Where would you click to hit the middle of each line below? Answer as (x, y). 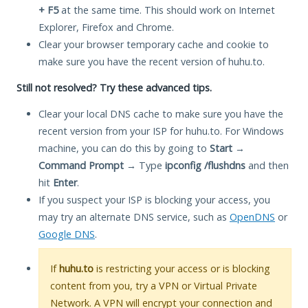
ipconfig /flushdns (205, 165)
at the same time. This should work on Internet (167, 10)
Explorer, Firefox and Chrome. (106, 27)
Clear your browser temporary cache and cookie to (154, 44)
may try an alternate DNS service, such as (134, 217)
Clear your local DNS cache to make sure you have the (161, 113)
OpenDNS (252, 217)
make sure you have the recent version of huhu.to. (152, 61)
